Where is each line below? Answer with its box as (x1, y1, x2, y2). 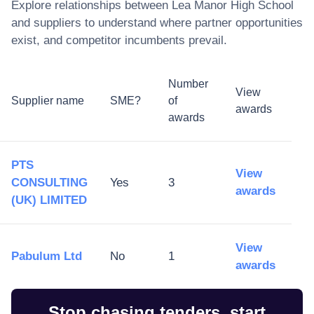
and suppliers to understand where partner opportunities (11, 15, 303, 29)
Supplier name (11, 94, 84, 107)
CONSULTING (11, 175, 88, 189)
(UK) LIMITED (11, 193, 87, 207)
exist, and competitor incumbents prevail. (11, 33, 227, 47)
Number (168, 77, 208, 90)
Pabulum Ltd (11, 249, 82, 263)
